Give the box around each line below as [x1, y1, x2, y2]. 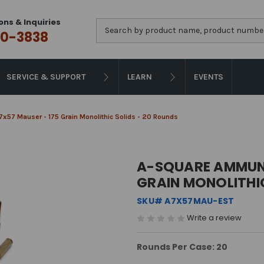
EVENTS [194, 72, 223, 82]
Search [96, 19, 124, 29]
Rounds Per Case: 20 [137, 241, 227, 253]
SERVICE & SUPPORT [6, 72, 85, 82]
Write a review [187, 212, 242, 223]
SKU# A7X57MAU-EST [137, 195, 235, 207]
